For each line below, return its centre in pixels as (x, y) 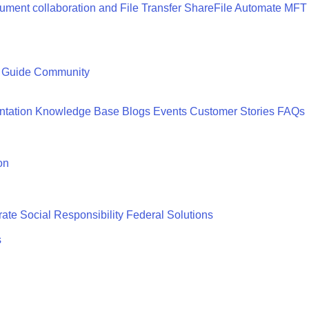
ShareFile (208, 8)
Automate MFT (271, 8)
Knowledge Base (77, 111)
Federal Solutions (170, 215)
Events (170, 111)
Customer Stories (232, 111)
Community (62, 72)
